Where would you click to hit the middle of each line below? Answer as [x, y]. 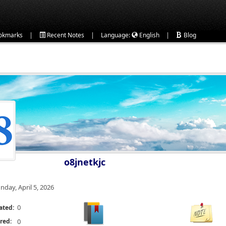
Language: [116, 35]
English [149, 35]
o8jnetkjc [85, 162]
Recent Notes [65, 35]
